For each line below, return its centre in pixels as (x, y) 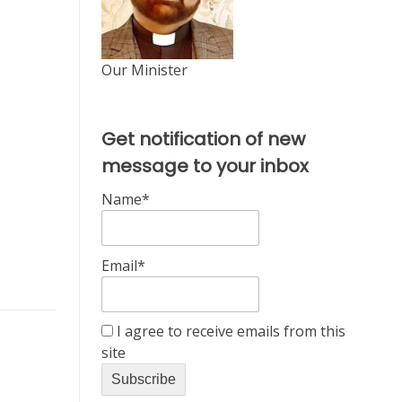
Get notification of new (203, 139)
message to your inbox (205, 166)
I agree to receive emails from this (229, 332)
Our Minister (144, 70)
